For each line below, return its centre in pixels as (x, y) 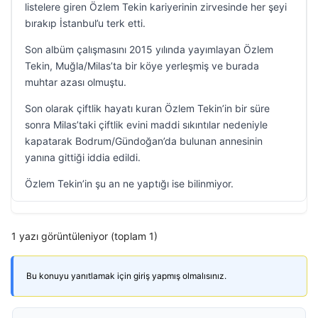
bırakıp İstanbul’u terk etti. (85, 23)
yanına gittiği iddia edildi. (83, 157)
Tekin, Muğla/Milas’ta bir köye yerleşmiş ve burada (142, 66)
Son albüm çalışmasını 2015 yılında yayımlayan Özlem (149, 49)
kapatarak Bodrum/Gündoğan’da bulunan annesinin (144, 141)
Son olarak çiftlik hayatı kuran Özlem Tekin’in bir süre (147, 108)
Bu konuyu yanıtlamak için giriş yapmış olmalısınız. (126, 276)
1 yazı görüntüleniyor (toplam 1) (84, 236)
